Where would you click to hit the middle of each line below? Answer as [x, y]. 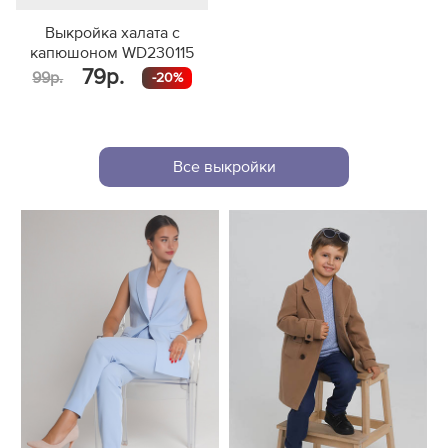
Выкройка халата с [112, 32]
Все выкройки [224, 167]
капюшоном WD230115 [112, 52]
